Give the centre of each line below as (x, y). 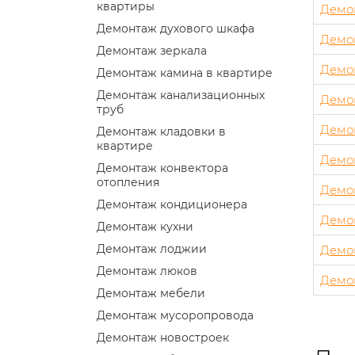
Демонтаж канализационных (181, 95)
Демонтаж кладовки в (161, 131)
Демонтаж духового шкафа (176, 28)
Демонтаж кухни (145, 226)
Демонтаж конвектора (162, 168)
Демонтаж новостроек (163, 337)
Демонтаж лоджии (152, 248)
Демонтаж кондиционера (172, 204)
